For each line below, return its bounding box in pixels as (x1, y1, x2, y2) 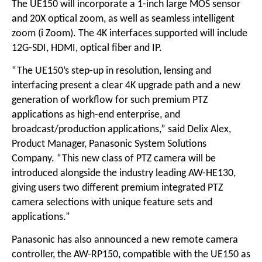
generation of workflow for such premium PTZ (11, 94, 208, 106)
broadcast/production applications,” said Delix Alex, (11, 123, 231, 135)
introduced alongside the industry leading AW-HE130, (11, 167, 236, 179)
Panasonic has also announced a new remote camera (11, 235, 238, 246)
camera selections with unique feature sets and (11, 196, 212, 208)
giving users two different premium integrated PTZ (11, 182, 223, 194)
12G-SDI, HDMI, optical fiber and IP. (11, 42, 162, 54)
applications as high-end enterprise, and (11, 109, 180, 120)
